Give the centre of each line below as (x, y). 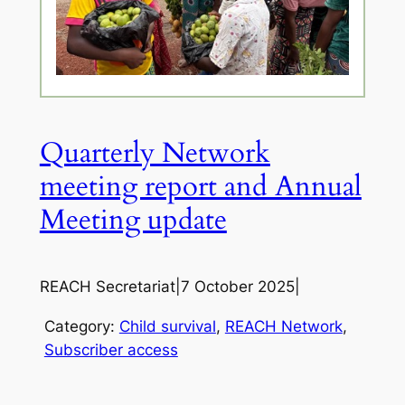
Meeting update (133, 219)
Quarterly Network (155, 152)
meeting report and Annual (200, 186)
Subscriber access (111, 350)
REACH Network (283, 327)
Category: (81, 327)
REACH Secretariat (107, 287)
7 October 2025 (237, 287)
